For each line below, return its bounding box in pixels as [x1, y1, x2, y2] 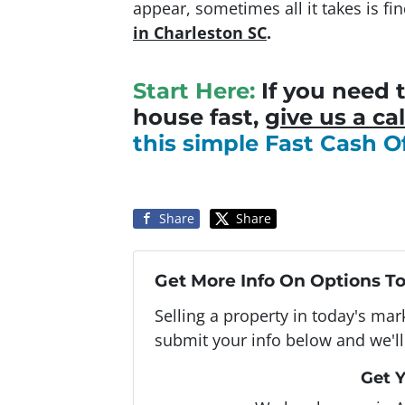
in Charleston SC [133, 21, 267, 43]
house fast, [133, 103, 265, 130]
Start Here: [133, 77, 255, 104]
